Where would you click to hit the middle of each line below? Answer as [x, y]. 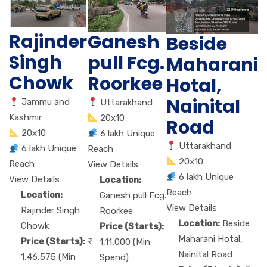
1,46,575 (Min [48, 257]
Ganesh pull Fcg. [133, 195]
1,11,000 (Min [125, 242]
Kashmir [25, 118]
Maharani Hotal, [210, 239]
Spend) [114, 257]
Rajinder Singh [50, 211]
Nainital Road [205, 254]
